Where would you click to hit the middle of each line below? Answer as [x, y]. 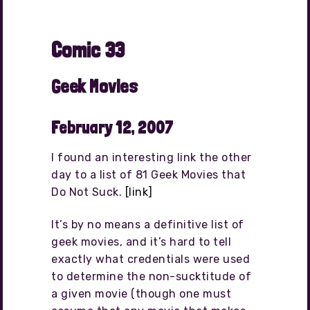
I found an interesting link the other [152, 158]
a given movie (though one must [141, 294]
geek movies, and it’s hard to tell [141, 242]
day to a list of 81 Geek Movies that [148, 175]
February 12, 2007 [112, 128]
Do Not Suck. [88, 192]
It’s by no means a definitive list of [148, 225]
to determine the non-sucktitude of [151, 277]
